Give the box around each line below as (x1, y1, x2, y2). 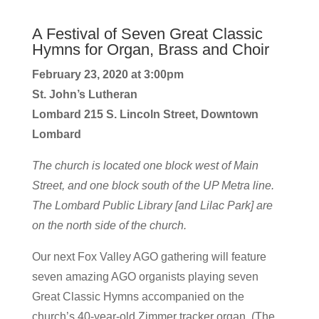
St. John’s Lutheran (31, 88, 137, 100)
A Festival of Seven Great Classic (31, 25, 263, 43)
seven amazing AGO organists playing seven (31, 271, 258, 283)
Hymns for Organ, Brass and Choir (31, 41, 269, 58)
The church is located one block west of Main (31, 159, 258, 172)
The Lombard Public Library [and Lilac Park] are (31, 199, 273, 211)
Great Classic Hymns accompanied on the (31, 291, 244, 303)
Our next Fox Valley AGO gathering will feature (31, 251, 266, 263)
